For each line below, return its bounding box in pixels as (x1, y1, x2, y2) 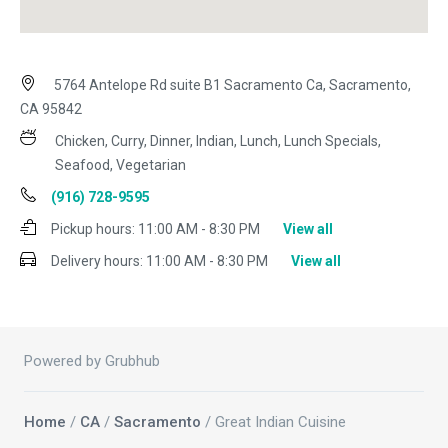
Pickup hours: (51, 221, 135, 238)
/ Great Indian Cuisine (201, 413, 346, 432)
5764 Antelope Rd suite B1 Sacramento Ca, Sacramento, (51, 77, 411, 94)
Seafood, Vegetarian (55, 157, 186, 174)
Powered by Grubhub (24, 352, 160, 371)
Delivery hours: (51, 253, 143, 270)
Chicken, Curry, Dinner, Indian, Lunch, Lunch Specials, (55, 133, 381, 150)
